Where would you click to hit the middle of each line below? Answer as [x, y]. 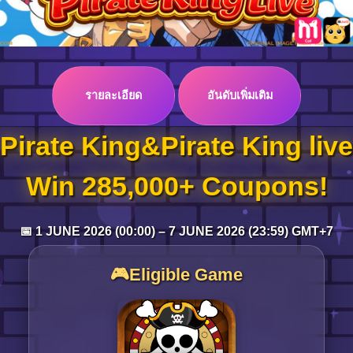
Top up [51, 117]
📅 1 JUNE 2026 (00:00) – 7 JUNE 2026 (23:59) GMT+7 [176, 231]
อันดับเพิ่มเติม [240, 95]
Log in [63, 50]
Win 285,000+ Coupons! [176, 186]
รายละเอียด [113, 95]
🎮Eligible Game [176, 275]
